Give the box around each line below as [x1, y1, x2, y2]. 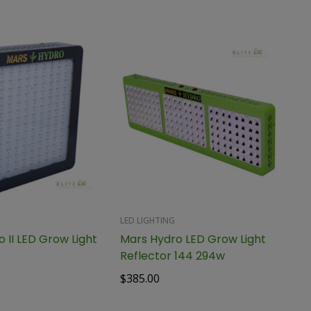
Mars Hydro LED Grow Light [120, 230, 267, 247]
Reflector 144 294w [120, 247, 226, 264]
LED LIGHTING [120, 214, 176, 226]
